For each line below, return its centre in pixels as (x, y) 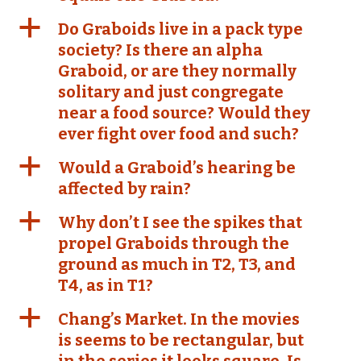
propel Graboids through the (174, 243)
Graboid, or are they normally (177, 71)
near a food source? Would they (184, 113)
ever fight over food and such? (178, 134)
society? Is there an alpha (160, 50)
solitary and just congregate (171, 92)
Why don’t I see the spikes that (180, 222)
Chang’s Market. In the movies (179, 319)
